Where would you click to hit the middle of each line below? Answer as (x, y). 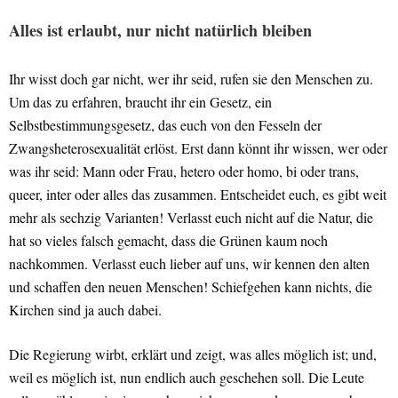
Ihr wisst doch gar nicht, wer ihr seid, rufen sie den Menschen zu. (191, 79)
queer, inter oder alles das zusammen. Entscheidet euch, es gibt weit (198, 195)
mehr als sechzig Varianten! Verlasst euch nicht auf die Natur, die (191, 218)
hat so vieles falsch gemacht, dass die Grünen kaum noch (168, 241)
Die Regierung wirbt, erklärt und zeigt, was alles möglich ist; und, (193, 354)
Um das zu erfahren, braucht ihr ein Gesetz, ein (140, 102)
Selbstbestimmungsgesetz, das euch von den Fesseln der (165, 125)
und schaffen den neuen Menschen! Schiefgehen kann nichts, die (191, 287)
